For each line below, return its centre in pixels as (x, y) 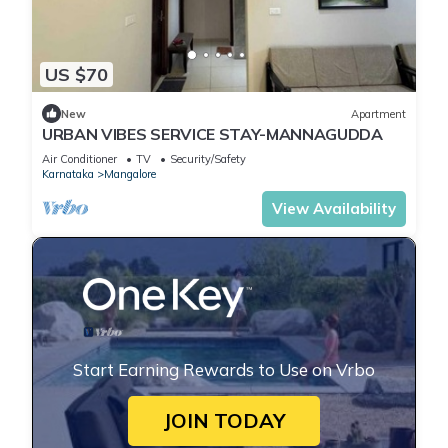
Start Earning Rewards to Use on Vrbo (224, 370)
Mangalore (130, 174)
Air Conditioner (79, 159)
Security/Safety (208, 159)
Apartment (378, 113)
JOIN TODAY (224, 421)
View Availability (334, 209)
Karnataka (68, 174)
